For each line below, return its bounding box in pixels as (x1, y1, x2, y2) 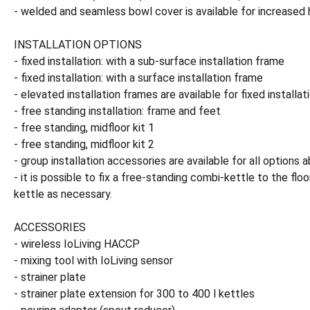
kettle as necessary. (14, 188, 112, 201)
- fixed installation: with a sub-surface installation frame (14, 55, 284, 68)
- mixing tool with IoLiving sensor (14, 254, 173, 267)
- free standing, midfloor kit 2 (14, 138, 154, 151)
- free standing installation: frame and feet (14, 104, 221, 118)
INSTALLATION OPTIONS (14, 38, 142, 51)
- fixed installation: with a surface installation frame (14, 71, 263, 84)
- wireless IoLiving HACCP (14, 237, 140, 250)
